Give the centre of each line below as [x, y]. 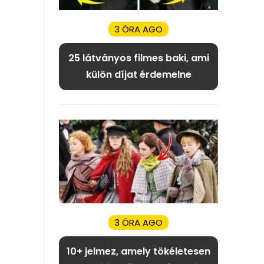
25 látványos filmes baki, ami [138, 58]
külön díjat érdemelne [138, 74]
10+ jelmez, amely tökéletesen [138, 251]
